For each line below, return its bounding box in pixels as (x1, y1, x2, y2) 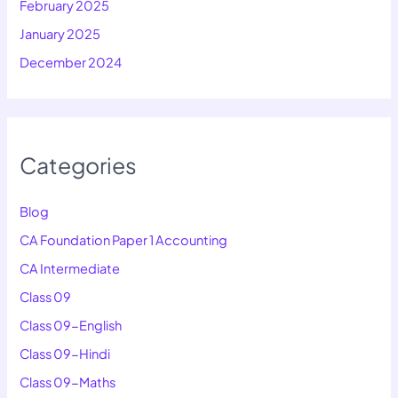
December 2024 (20, 54, 123, 71)
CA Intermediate (20, 259, 121, 276)
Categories (20, 150, 138, 179)
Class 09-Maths (20, 373, 116, 390)
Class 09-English (20, 316, 123, 333)
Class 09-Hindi (20, 345, 111, 362)
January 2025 (20, 26, 101, 43)
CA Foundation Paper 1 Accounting (20, 231, 228, 248)
